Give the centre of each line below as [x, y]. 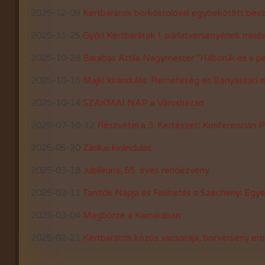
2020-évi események [135, 22]
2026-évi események [135, 188]
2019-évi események [135, 46]
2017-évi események [135, 93]
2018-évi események [135, 69]
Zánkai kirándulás [117, 148]
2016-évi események [135, 117]
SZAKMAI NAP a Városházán [143, 103]
